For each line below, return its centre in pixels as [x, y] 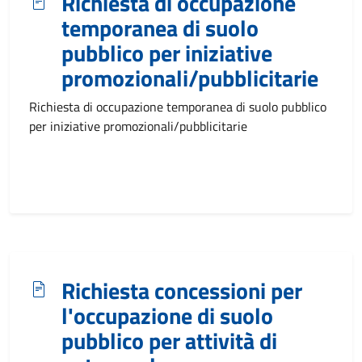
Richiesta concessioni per [182, 290]
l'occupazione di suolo [167, 316]
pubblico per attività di [169, 341]
